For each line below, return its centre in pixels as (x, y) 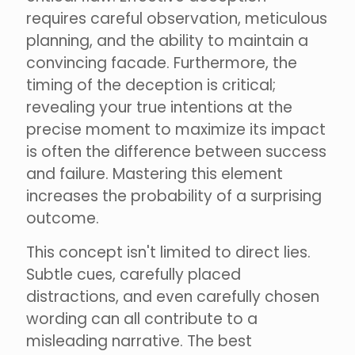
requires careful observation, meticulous (177, 19)
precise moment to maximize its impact (176, 130)
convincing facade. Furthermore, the (162, 63)
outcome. (63, 219)
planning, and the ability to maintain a (167, 41)
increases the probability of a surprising (174, 197)
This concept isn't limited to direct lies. (168, 253)
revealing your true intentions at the (159, 108)
